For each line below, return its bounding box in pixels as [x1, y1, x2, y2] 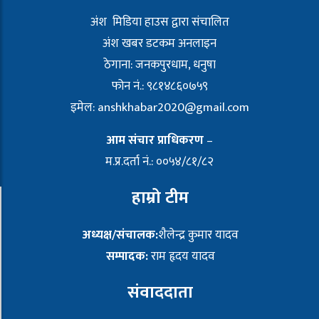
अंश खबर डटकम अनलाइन [103, 33, 216, 53]
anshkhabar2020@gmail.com [97, 97, 249, 117]
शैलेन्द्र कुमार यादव [157, 224, 239, 245]
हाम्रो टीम [132, 183, 189, 212]
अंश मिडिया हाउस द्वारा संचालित [90, 11, 229, 32]
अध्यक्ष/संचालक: [82, 224, 158, 245]
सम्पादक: [105, 246, 148, 266]
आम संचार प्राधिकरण [106, 130, 206, 150]
